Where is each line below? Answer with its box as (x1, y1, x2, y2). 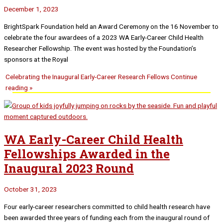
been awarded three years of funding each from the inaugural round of (4, 213, 210, 222)
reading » (5, 84, 33, 92)
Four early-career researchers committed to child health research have (4, 202, 210, 211)
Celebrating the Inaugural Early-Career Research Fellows (5, 73, 170, 81)
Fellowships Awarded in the (4, 145, 170, 161)
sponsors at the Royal (4, 55, 68, 63)
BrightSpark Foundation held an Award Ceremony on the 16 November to (4, 22, 219, 30)
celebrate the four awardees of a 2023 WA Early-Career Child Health (4, 33, 204, 41)
